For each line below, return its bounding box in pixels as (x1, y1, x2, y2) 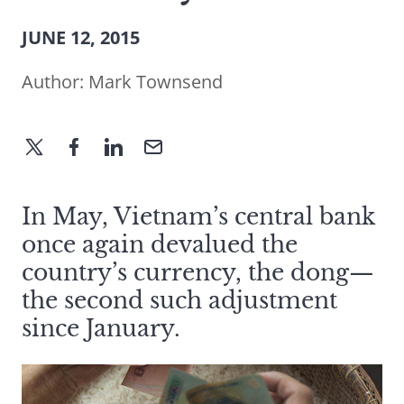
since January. (22, 315, 180, 344)
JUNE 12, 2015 (22, 25, 140, 50)
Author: (22, 69, 88, 95)
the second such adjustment (22, 287, 337, 316)
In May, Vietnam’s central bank (22, 203, 375, 232)
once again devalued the (22, 231, 298, 260)
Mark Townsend (88, 69, 223, 95)
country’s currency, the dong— (22, 259, 374, 288)
